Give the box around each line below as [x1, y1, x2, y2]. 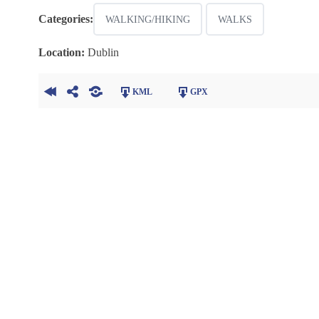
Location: [38, 46, 85, 59]
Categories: [38, 13, 93, 26]
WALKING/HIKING [105, 14, 190, 26]
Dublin [87, 46, 119, 59]
